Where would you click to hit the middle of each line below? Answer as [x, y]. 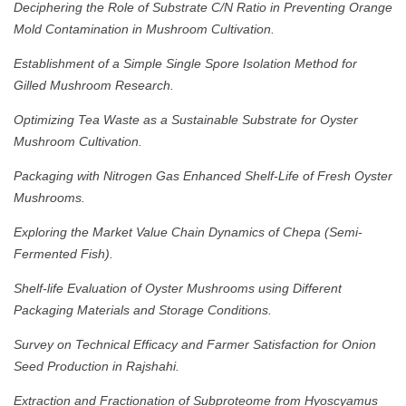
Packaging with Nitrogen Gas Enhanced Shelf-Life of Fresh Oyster [203, 176]
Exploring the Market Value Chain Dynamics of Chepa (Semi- [188, 232]
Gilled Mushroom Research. [94, 86]
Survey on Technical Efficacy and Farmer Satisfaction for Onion [195, 345]
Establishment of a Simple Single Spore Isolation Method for [185, 64]
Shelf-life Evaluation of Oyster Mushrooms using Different [178, 289]
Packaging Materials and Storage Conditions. [143, 310]
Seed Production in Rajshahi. [97, 367]
